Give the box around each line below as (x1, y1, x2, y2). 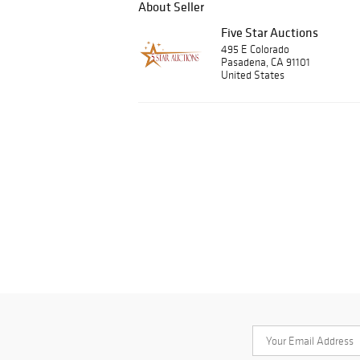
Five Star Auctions (221, 24, 318, 40)
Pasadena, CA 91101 (221, 55, 310, 69)
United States (221, 68, 284, 82)
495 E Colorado (221, 43, 289, 56)
